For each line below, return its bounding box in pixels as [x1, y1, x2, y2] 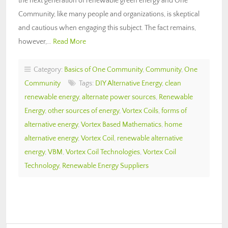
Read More [53, 37, 86, 46]
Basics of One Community [64, 65, 142, 74]
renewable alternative [117, 134, 183, 142]
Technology [24, 161, 59, 170]
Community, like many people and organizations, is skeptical [18, 10, 199, 18]
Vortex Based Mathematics [81, 120, 161, 129]
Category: [31, 65, 64, 74]
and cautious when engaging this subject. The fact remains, [18, 23, 196, 32]
